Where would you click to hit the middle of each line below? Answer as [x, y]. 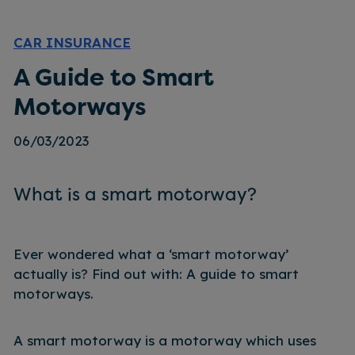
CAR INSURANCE [72, 42]
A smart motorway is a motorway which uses [165, 340]
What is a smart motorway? [135, 193]
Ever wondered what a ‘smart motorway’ [151, 254]
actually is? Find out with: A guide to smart [156, 273]
